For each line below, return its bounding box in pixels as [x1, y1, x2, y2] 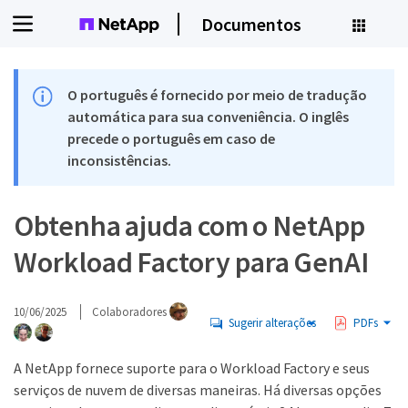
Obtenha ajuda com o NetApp [14, 208, 365, 244]
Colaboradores [92, 303, 169, 320]
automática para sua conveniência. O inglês [67, 107, 350, 126]
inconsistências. [67, 151, 172, 169]
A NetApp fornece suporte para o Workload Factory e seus [14, 359, 370, 377]
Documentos [200, 12, 301, 36]
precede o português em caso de [67, 129, 276, 148]
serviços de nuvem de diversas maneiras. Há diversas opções [14, 381, 382, 399]
